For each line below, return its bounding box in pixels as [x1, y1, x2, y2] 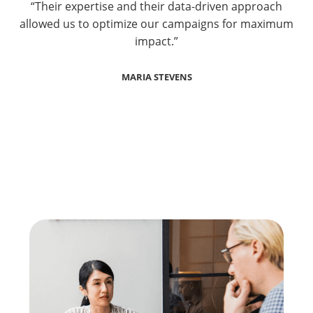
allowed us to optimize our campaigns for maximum [20, 16, 293, 32]
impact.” [135, 34, 178, 50]
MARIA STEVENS [121, 70, 192, 83]
